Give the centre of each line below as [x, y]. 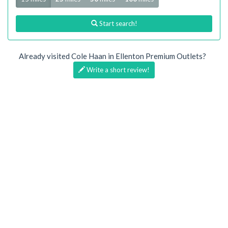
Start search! [117, 23]
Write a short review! [117, 69]
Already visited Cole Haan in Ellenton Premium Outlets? [114, 56]
